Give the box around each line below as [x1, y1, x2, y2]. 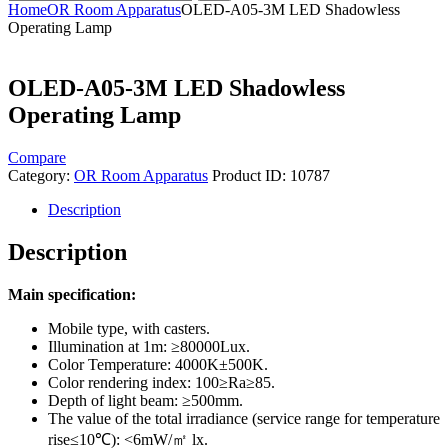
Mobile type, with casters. [48, 319, 210, 337]
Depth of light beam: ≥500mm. [48, 391, 243, 409]
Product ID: [212, 166, 290, 184]
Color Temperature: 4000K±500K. [48, 355, 268, 373]
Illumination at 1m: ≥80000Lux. [48, 337, 250, 355]
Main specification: [8, 285, 136, 303]
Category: [8, 166, 74, 184]
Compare [8, 148, 66, 166]
